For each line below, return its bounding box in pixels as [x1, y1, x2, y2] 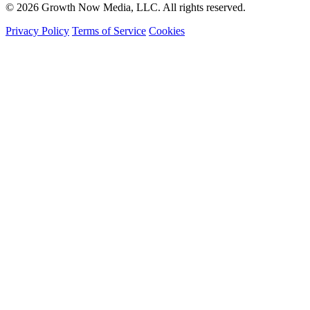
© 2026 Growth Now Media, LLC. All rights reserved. [6, 1, 246, 14]
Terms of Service [72, 25, 146, 37]
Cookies [149, 25, 185, 37]
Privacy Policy [6, 25, 69, 37]
